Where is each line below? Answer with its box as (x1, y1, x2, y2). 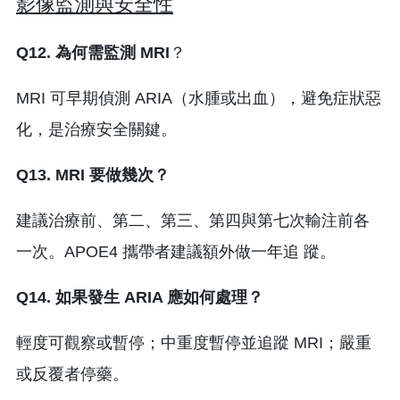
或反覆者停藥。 (16, 364, 129, 383)
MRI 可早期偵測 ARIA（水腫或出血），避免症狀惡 (16, 88, 381, 107)
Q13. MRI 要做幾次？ (16, 165, 170, 184)
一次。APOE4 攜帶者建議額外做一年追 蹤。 (16, 242, 336, 261)
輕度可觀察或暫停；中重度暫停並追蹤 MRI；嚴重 (16, 333, 371, 352)
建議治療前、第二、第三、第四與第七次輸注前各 (16, 211, 370, 229)
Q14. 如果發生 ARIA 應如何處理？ (16, 287, 263, 306)
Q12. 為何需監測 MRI (16, 43, 170, 62)
